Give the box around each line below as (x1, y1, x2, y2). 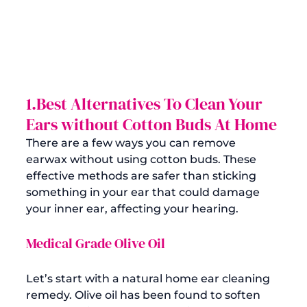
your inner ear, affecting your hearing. (26, 201, 238, 215)
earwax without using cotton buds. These (26, 152, 259, 166)
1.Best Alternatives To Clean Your (26, 92, 266, 115)
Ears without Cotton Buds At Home (26, 112, 277, 136)
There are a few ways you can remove (26, 136, 238, 149)
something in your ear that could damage (26, 185, 262, 199)
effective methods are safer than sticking (26, 169, 259, 182)
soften (225, 288, 263, 302)
